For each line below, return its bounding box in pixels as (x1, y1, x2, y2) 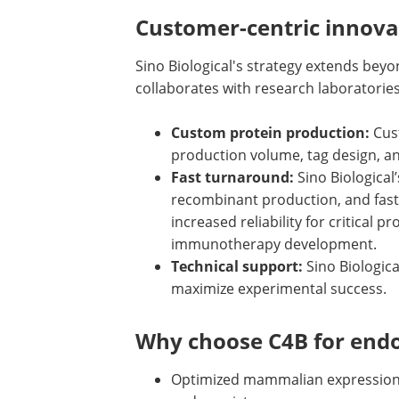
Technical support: (171, 256, 303, 276)
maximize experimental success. (171, 279, 387, 298)
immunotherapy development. (171, 234, 377, 254)
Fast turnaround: (171, 167, 294, 187)
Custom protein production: (171, 123, 370, 142)
